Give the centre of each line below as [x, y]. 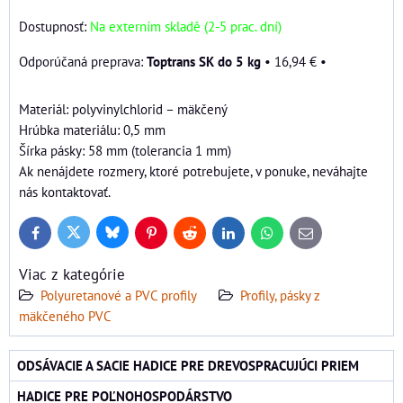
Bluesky [130, 236]
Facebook [58, 237]
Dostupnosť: [54, 26]
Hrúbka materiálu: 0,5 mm [92, 129]
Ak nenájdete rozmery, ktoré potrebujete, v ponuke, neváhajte [193, 170]
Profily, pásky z [280, 295]
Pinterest [171, 237]
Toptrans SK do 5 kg [204, 61]
